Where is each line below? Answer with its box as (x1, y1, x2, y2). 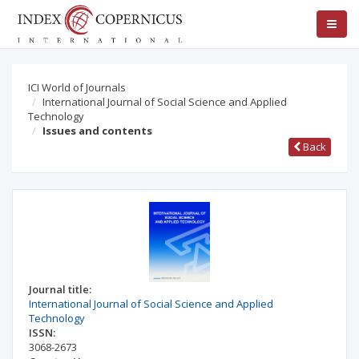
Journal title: (29, 282, 91, 296)
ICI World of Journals (28, 80, 126, 95)
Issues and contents (42, 123, 152, 138)
